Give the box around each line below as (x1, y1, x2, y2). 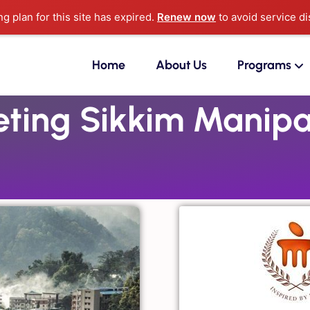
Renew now (157, 10, 216, 24)
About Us (156, 57, 207, 73)
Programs (237, 57, 291, 73)
